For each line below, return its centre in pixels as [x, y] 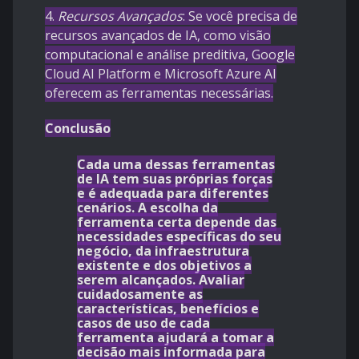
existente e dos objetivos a [164, 266]
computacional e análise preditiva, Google [170, 55]
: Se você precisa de [240, 16]
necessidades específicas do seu [179, 237]
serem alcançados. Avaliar [161, 280]
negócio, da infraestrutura [163, 251]
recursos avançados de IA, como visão [158, 36]
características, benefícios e [168, 309]
